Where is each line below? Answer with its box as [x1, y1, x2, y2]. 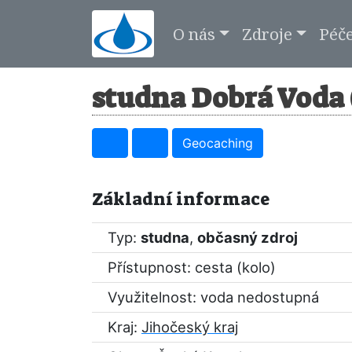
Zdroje [241, 22, 292, 45]
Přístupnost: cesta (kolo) [108, 258, 276, 276]
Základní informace [92, 188, 269, 211]
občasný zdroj [197, 229, 298, 246]
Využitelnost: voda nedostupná [108, 288, 319, 306]
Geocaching [182, 135, 253, 151]
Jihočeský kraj [141, 318, 238, 335]
